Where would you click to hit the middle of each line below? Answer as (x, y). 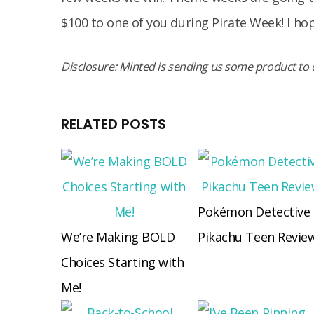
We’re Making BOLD (118, 237)
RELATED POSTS (114, 124)
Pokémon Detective (254, 212)
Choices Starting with (123, 262)
